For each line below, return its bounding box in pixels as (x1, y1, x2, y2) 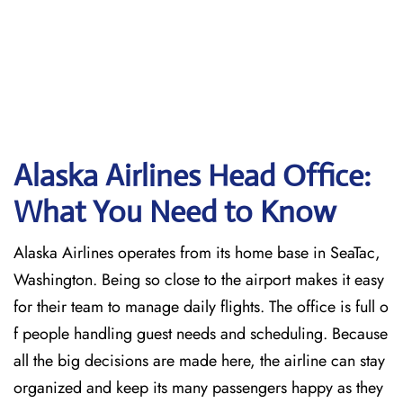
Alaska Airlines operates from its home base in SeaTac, (13, 241, 381, 264)
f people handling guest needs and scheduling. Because (13, 322, 388, 345)
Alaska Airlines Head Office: (13, 157, 371, 194)
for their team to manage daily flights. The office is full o (13, 295, 389, 318)
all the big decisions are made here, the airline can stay (13, 349, 385, 372)
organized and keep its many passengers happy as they (13, 376, 383, 399)
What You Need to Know (13, 193, 336, 230)
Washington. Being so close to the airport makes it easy (13, 268, 384, 291)
